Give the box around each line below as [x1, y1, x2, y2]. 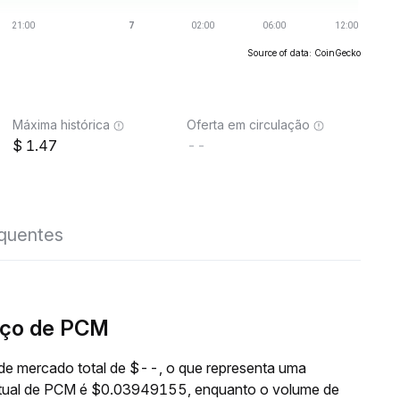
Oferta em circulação [187, 117, 310, 132]
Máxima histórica [12, 117, 110, 132]
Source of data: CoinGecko [247, 47, 361, 58]
